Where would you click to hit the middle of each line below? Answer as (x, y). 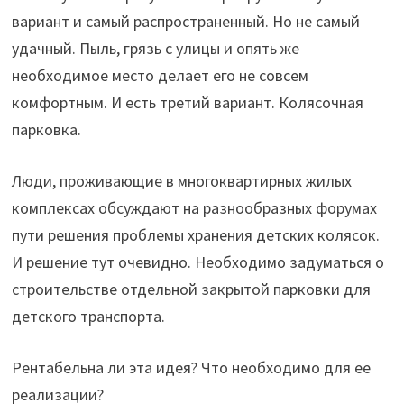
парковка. (46, 129)
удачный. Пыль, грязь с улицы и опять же (155, 48)
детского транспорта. (88, 316)
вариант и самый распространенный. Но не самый (185, 21)
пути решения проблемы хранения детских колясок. (195, 235)
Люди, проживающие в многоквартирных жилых (181, 181)
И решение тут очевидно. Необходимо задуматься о (197, 262)
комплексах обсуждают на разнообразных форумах (194, 208)
